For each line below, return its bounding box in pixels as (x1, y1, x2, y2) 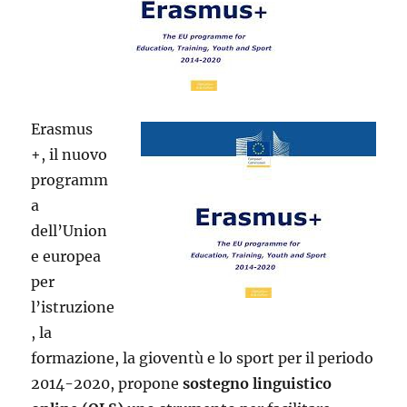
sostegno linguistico (183, 374, 333, 392)
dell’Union (31, 222, 108, 240)
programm (31, 171, 109, 189)
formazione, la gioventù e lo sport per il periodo (31, 349, 374, 367)
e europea (31, 247, 102, 265)
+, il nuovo (31, 145, 108, 164)
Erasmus (31, 120, 94, 138)
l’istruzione (31, 298, 115, 316)
